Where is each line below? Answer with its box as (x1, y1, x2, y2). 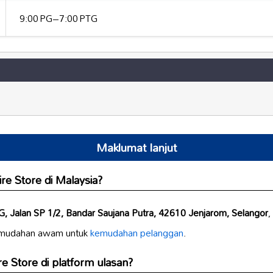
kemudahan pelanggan (90, 222, 183, 243)
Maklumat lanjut (96, 135, 177, 159)
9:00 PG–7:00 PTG (19, 9, 98, 29)
